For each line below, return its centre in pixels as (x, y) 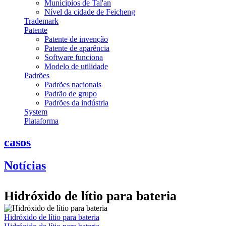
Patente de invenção (76, 39)
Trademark (41, 21)
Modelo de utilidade (76, 66)
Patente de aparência (77, 48)
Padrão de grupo (71, 93)
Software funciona (74, 57)
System (36, 111)
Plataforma (41, 121)
